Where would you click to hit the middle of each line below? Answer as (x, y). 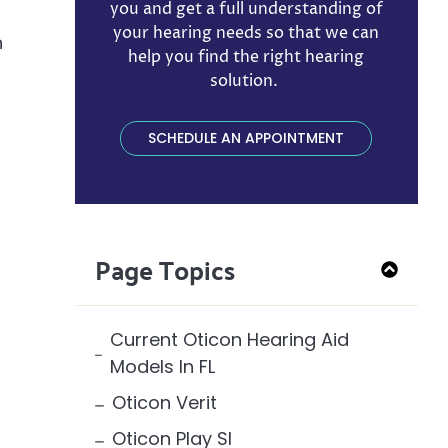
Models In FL (163, 366)
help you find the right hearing (246, 57)
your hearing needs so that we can (246, 33)
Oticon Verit (164, 402)
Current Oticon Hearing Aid (230, 339)
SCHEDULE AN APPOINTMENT (246, 137)
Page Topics (164, 269)
